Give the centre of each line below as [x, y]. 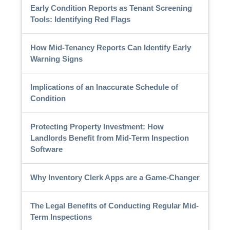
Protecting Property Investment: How [97, 126]
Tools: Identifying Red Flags [80, 19]
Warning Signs [56, 59]
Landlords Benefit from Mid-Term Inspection [109, 138]
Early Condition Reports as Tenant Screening [111, 8]
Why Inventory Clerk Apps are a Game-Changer [115, 177]
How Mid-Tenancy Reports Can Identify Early [110, 47]
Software [46, 149]
